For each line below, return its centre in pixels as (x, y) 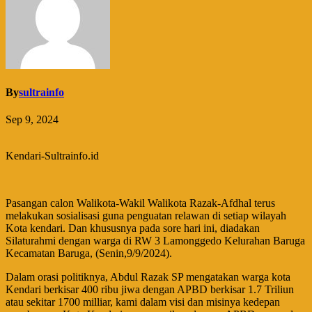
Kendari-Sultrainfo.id (52, 156)
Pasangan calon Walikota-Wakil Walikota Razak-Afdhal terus (140, 203)
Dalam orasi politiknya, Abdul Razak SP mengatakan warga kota (148, 277)
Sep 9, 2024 (32, 120)
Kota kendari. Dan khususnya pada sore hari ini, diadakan (133, 228)
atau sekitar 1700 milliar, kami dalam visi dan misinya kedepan (143, 302)
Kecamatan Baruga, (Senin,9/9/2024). (89, 253)
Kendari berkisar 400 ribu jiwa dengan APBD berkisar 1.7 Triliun (150, 290)
